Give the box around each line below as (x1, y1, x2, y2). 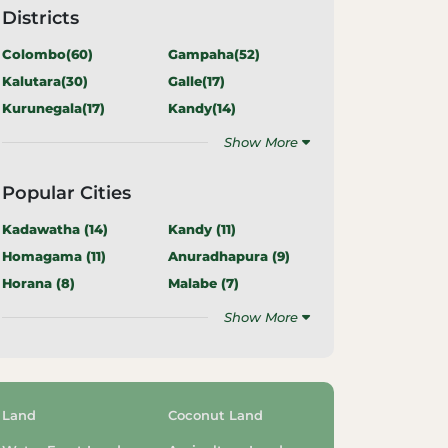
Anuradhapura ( (168, 248, 277, 264)
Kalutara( (2, 73, 66, 89)
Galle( (168, 73, 207, 89)
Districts (2, 7, 79, 29)
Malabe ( (168, 275, 226, 291)
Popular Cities (2, 182, 131, 204)
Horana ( (2, 275, 61, 291)
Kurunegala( (2, 100, 87, 116)
